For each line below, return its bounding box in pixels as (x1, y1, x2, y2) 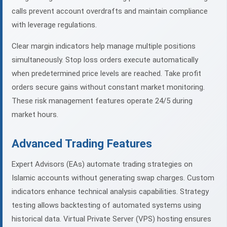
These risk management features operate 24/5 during (12, 96, 193, 106)
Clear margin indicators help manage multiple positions (12, 42, 196, 51)
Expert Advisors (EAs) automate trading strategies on (12, 160, 193, 169)
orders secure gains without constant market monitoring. (12, 83, 205, 92)
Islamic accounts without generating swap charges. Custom (12, 173, 214, 183)
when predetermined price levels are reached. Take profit (12, 69, 201, 79)
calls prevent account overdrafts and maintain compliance (12, 7, 208, 16)
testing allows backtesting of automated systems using (12, 201, 201, 210)
